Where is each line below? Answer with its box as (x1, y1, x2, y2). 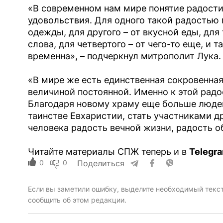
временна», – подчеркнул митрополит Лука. (27, 51, 221, 62)
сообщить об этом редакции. (27, 196, 126, 205)
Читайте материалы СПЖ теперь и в (27, 146, 189, 157)
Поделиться (77, 158, 124, 169)
